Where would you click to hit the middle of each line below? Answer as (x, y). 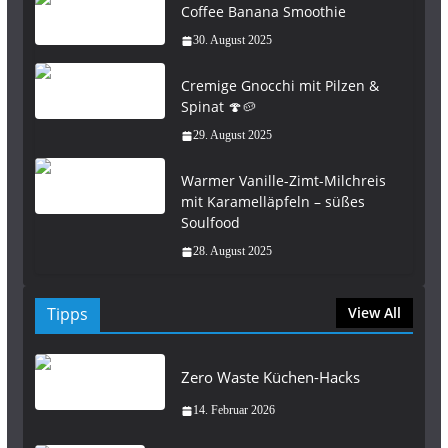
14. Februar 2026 (233, 410)
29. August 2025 (232, 135)
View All (375, 312)
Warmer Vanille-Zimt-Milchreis (283, 180)
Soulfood (210, 222)
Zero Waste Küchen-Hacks (270, 377)
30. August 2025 (232, 40)
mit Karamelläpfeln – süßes (272, 201)
